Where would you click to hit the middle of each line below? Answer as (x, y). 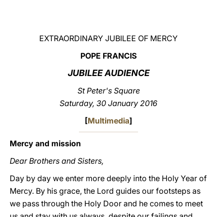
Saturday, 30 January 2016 (108, 103)
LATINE (166, 16)
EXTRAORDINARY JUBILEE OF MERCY (108, 38)
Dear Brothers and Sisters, (57, 161)
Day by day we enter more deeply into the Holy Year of (108, 178)
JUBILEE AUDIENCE (108, 73)
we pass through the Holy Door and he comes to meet (106, 203)
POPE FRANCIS (108, 56)
